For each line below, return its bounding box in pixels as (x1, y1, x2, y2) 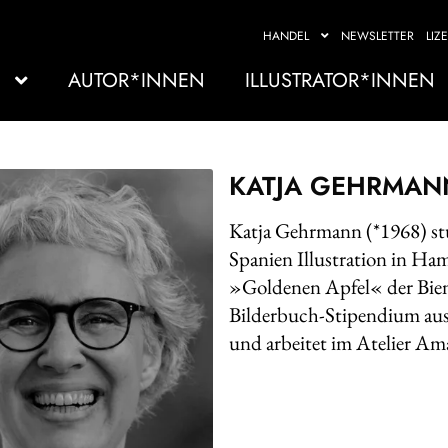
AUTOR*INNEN (68, 65, 205, 95)
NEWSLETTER (341, 27, 414, 46)
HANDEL (263, 27, 309, 46)
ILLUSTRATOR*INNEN (245, 65, 435, 95)
